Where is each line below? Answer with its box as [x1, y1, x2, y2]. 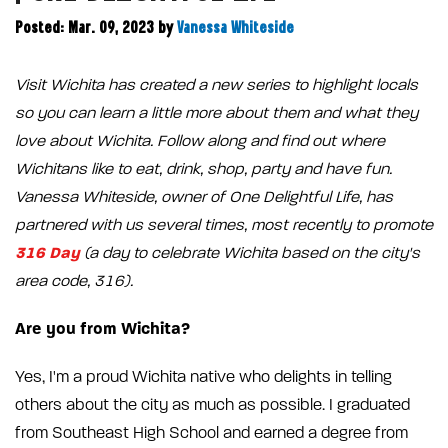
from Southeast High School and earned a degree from [15, 424, 408, 443]
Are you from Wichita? [15, 319, 190, 339]
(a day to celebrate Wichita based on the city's [80, 244, 420, 263]
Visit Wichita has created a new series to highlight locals [15, 76, 418, 95]
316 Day [15, 243, 80, 263]
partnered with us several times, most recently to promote [15, 216, 433, 235]
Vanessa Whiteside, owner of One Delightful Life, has [15, 188, 393, 207]
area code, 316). [15, 272, 133, 291]
